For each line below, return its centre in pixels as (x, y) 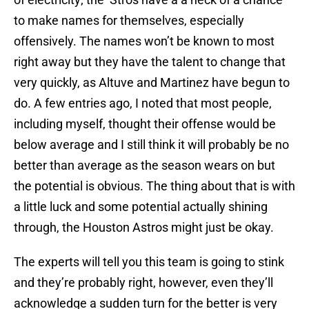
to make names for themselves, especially (129, 21)
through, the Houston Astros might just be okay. (144, 228)
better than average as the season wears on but (144, 166)
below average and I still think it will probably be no (151, 145)
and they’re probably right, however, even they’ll (143, 283)
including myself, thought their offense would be (145, 124)
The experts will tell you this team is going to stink (149, 262)
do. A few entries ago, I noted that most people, (143, 103)
